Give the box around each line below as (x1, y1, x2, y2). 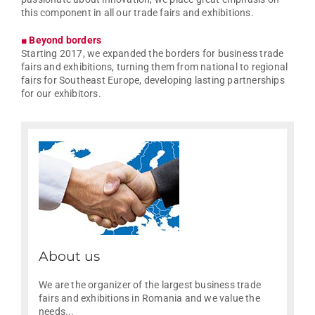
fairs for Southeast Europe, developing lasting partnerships (21, 75, 285, 86)
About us (39, 248, 100, 265)
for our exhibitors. (21, 88, 101, 100)
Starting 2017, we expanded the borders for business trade (21, 48, 284, 60)
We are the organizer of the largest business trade (39, 279, 262, 291)
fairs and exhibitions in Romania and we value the (39, 292, 260, 304)
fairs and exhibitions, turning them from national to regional (21, 61, 288, 73)
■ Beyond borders (21, 34, 102, 46)
